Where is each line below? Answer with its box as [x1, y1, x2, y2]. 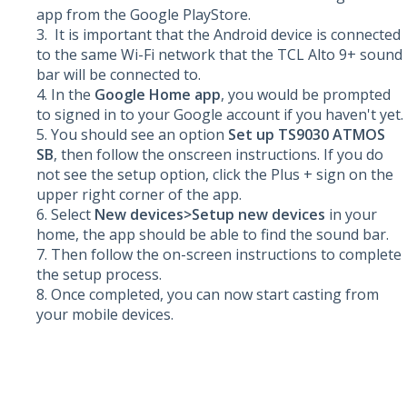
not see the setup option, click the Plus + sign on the [36, 164, 393, 184]
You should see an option [51, 124, 228, 144]
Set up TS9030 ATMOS [228, 124, 385, 144]
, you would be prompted [221, 84, 391, 104]
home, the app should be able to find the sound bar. [36, 223, 389, 244]
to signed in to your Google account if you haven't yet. [36, 104, 403, 124]
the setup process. [36, 263, 169, 284]
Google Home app [94, 84, 221, 104]
